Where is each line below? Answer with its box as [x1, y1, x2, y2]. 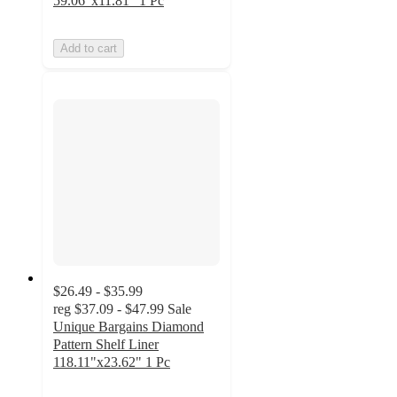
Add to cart [60, 42, 117, 56]
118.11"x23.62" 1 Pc [53, 354, 170, 370]
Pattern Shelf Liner [53, 336, 159, 352]
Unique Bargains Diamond [53, 318, 204, 334]
